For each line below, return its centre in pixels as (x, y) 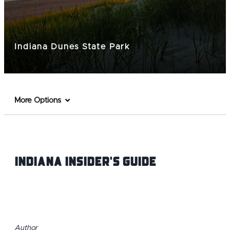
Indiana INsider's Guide (85, 161)
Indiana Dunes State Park (72, 47)
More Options (38, 101)
